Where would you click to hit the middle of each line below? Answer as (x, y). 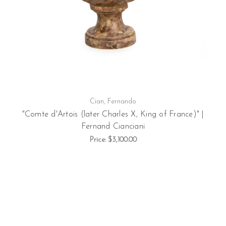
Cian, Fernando (113, 101)
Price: (99, 140)
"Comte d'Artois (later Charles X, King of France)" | (113, 114)
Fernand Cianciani (113, 126)
